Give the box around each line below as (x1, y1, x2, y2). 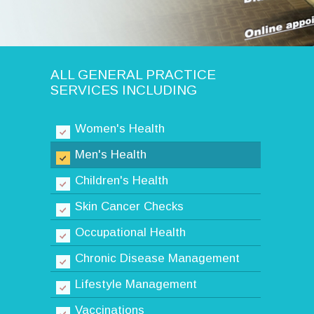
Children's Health (75, 174, 168, 188)
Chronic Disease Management (75, 252, 240, 266)
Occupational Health (75, 226, 186, 240)
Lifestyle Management (75, 278, 197, 292)
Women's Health (75, 122, 165, 136)
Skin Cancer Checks (75, 200, 184, 214)
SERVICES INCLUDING (50, 83, 197, 98)
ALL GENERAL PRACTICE (50, 67, 216, 83)
